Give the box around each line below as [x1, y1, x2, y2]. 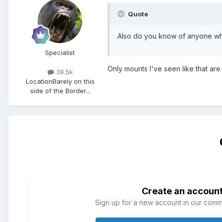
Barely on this [52, 77, 95, 86]
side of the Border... [30, 87, 90, 95]
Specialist [45, 48, 75, 56]
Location [25, 77, 53, 86]
